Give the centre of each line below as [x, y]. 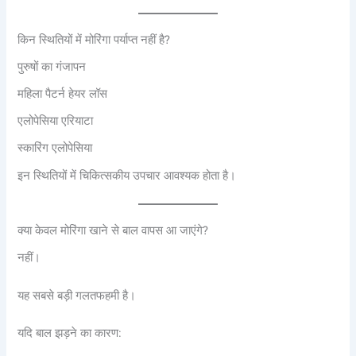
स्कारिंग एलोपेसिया [55, 148]
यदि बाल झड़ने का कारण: [70, 333]
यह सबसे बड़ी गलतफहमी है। [77, 295]
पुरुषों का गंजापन [52, 66]
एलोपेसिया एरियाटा [56, 121]
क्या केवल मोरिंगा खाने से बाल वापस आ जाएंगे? [113, 230]
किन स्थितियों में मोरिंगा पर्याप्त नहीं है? [94, 39]
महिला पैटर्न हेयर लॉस [63, 94]
